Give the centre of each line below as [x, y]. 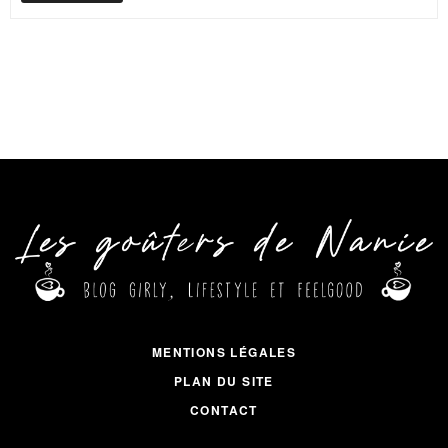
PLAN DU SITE [224, 381]
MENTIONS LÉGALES [224, 352]
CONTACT [224, 410]
